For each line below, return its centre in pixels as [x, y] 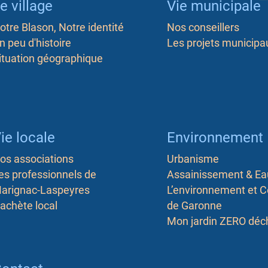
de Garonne [194, 206]
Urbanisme [193, 159]
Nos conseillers [203, 28]
